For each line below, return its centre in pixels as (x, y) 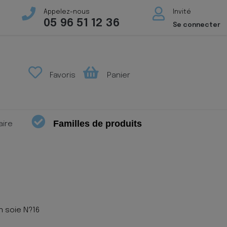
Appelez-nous (66, 12)
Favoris (62, 75)
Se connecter (196, 25)
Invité (182, 12)
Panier (117, 75)
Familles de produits (98, 123)
